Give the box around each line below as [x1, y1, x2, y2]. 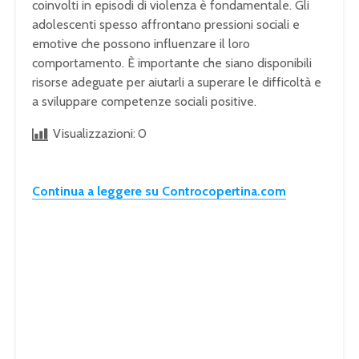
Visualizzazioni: [53, 126, 135, 142]
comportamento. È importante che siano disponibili [32, 55, 312, 71]
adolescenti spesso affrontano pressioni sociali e [32, 17, 300, 33]
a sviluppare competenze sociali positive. [32, 94, 256, 110]
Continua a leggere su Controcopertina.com [32, 184, 286, 200]
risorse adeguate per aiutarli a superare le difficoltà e [32, 75, 321, 91]
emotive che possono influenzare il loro [32, 36, 250, 52]
